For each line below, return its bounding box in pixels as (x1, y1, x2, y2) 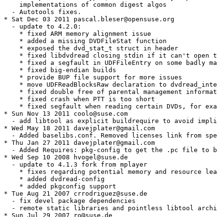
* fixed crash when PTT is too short (4, 95, 155, 103)
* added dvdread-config (4, 175, 105, 183)
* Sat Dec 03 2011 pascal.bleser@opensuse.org (4, 15, 174, 23)
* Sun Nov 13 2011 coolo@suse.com (4, 110, 128, 118)
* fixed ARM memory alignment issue (4, 30, 151, 38)
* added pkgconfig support (4, 183, 116, 190)
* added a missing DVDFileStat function (4, 37, 167, 45)
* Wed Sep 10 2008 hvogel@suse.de (4, 154, 128, 161)
